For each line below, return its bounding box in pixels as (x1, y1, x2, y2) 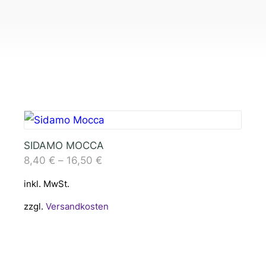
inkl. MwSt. (23, 178, 69, 189)
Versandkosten (45, 200, 109, 212)
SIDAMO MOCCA (23, 139, 104, 151)
